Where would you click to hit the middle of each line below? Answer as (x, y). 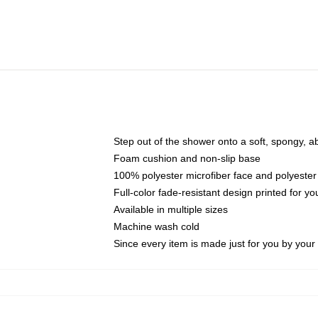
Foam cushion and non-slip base (187, 158)
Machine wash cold (157, 226)
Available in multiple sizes (171, 209)
